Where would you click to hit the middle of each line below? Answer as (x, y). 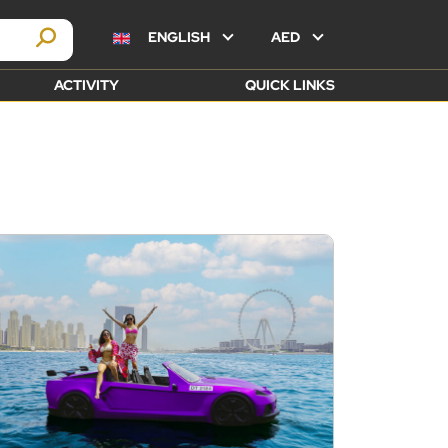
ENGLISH (179, 37)
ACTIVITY (86, 85)
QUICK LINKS (289, 85)
